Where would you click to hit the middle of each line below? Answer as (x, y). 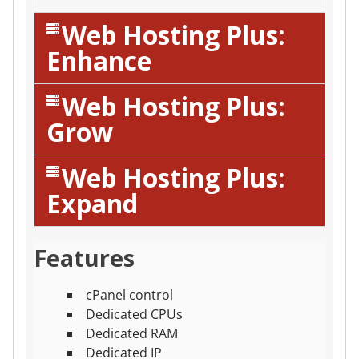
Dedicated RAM (131, 334)
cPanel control (129, 295)
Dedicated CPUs (134, 315)
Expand (92, 204)
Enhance (99, 61)
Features (84, 258)
